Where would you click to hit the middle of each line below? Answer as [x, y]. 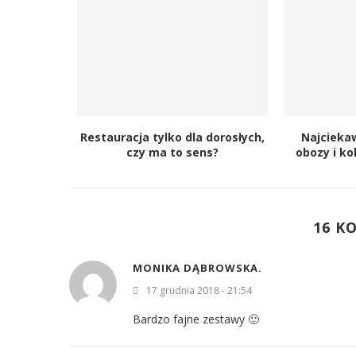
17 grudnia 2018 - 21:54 [199, 290]
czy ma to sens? [172, 152]
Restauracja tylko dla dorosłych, [172, 137]
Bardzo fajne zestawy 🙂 [196, 319]
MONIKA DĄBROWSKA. [197, 267]
